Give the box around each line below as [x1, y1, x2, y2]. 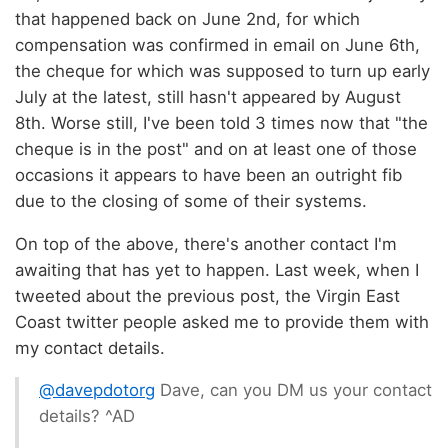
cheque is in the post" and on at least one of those [15, 138, 417, 159]
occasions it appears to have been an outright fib [15, 164, 402, 185]
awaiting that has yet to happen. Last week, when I [15, 259, 419, 280]
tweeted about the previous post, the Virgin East [15, 285, 400, 306]
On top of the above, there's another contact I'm [15, 233, 397, 254]
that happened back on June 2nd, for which [15, 8, 360, 29]
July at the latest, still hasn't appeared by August [15, 86, 401, 107]
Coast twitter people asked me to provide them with [15, 311, 429, 332]
